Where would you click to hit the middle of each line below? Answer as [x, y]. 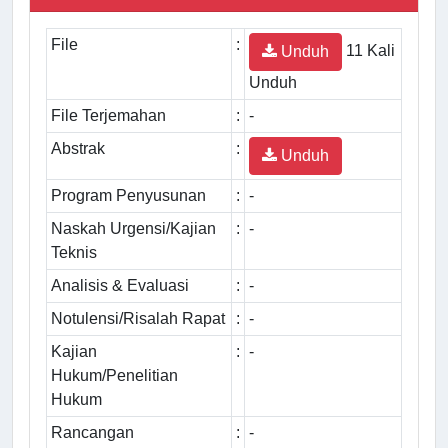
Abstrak [78, 149]
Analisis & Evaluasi [120, 286]
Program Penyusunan [128, 196]
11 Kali [368, 51]
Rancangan [92, 433]
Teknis [74, 253]
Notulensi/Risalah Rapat [138, 319]
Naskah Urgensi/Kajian [133, 229]
